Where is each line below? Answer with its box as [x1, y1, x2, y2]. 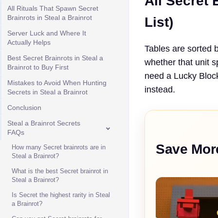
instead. [145, 84, 175, 94]
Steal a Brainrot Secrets [7, 119, 80, 127]
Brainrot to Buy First [7, 63, 69, 71]
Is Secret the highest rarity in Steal [12, 191, 110, 199]
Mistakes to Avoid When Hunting [7, 79, 107, 87]
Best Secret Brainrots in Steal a [7, 54, 103, 62]
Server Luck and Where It [7, 29, 86, 37]
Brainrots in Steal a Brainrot [7, 14, 92, 21]
